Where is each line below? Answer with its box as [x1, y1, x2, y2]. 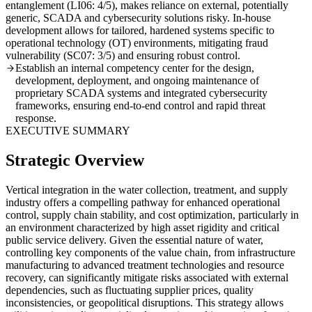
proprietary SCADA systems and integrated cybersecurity [15, 87, 267, 100]
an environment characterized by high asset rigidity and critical [6, 221, 279, 233]
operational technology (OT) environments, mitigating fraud [6, 37, 268, 49]
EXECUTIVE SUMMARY [6, 125, 130, 137]
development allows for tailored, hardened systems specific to [6, 24, 274, 37]
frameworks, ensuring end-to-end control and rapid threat [15, 100, 265, 112]
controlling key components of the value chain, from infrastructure [6, 246, 295, 258]
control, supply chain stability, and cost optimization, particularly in [6, 208, 299, 221]
